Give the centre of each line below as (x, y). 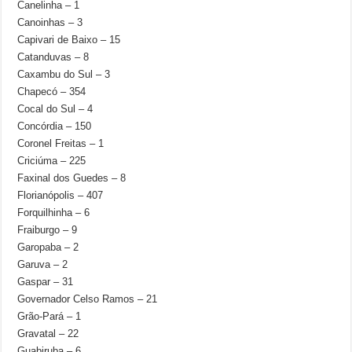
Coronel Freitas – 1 (61, 143)
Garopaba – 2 (48, 247)
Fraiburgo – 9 (48, 230)
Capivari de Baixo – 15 (69, 40)
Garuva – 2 (43, 264)
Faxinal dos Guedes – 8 (72, 178)
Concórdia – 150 (55, 126)
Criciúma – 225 (52, 161)
